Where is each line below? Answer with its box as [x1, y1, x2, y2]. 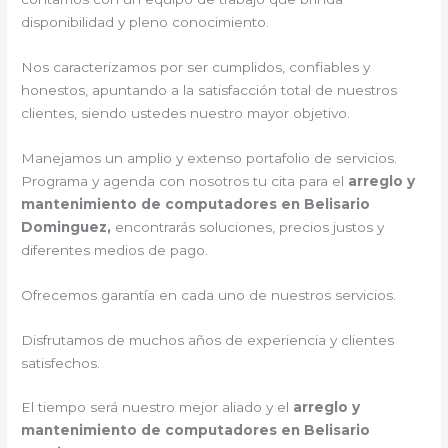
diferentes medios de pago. [21, 241, 209, 258]
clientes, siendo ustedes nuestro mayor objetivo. [21, 104, 351, 121]
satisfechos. [21, 354, 101, 371]
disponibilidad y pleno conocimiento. [21, 14, 270, 31]
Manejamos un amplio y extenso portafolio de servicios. [21, 149, 398, 166]
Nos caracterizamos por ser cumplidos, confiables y [21, 58, 371, 75]
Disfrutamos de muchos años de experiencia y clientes [21, 331, 395, 348]
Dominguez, [21, 218, 116, 235]
